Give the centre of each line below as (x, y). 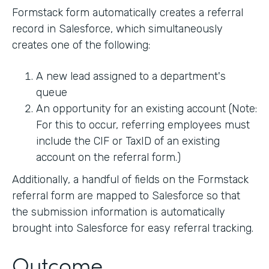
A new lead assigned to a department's (131, 76)
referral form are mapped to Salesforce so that (126, 195)
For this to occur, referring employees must (143, 125)
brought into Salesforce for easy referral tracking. (133, 228)
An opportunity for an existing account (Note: (147, 108)
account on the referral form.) (108, 157)
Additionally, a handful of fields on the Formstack (130, 179)
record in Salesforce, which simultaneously (117, 29)
